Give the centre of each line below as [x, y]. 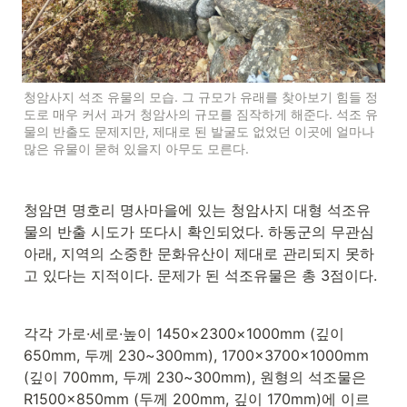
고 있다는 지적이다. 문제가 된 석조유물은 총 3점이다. [203, 275]
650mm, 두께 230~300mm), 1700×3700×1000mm [196, 355]
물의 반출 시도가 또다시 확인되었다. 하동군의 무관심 [199, 232]
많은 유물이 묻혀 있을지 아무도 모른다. [136, 149]
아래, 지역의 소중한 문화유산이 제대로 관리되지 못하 [199, 253]
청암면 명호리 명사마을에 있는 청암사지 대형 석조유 [197, 210]
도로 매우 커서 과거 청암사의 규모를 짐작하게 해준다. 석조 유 [201, 114]
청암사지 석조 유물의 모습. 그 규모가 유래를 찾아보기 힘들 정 [201, 97]
